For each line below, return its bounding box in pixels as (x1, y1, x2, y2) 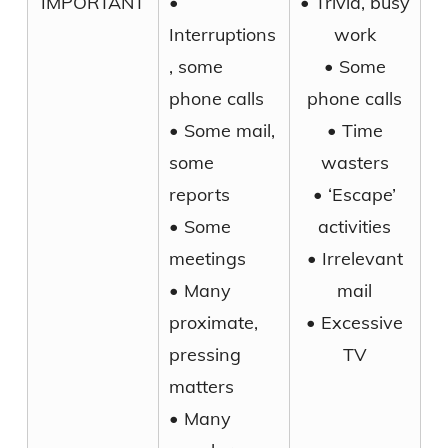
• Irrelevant (306, 246, 403, 270)
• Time (326, 118, 383, 142)
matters (168, 374, 234, 398)
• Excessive (306, 310, 404, 334)
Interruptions (168, 22, 276, 46)
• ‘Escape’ (313, 182, 397, 206)
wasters (320, 150, 389, 174)
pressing (168, 342, 241, 366)
